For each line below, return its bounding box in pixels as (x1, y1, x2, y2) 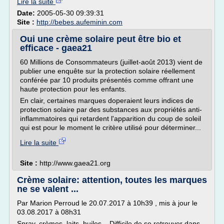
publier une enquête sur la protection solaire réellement (20, 67, 195, 75)
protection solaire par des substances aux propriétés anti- (20, 105, 202, 113)
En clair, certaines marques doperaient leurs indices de (20, 96, 193, 104)
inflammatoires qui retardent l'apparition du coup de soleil (20, 114, 201, 122)
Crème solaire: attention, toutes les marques (17, 175, 207, 185)
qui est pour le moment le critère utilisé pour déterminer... (20, 123, 201, 131)
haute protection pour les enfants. (20, 85, 126, 93)
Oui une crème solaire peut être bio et (20, 34, 181, 44)
